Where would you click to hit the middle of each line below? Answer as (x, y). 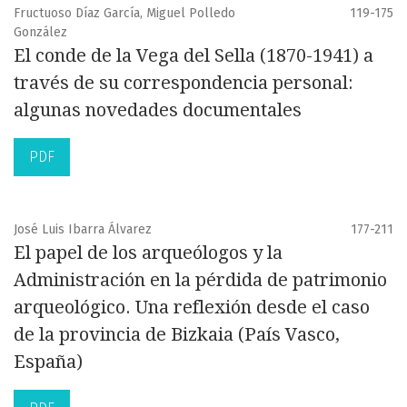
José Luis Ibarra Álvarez (83, 230)
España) (48, 362)
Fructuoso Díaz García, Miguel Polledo (124, 14)
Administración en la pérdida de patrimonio (200, 280)
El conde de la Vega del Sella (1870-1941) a (194, 56)
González (40, 33)
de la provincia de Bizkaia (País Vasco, (177, 335)
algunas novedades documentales (158, 110)
